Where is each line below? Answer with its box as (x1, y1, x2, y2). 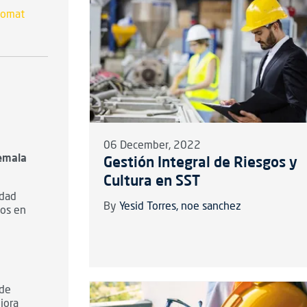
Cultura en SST (103, 171, 200, 190)
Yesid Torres (119, 201, 176, 213)
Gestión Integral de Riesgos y (103, 153, 297, 171)
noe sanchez (180, 201, 241, 213)
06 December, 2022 (103, 140, 201, 152)
